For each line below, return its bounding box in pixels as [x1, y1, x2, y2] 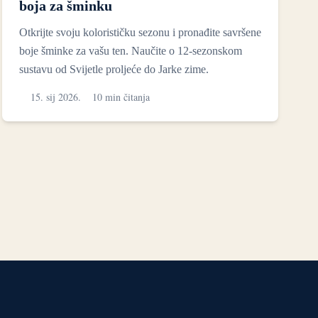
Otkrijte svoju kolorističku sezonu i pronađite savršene [18, 26, 261, 39]
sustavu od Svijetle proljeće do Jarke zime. [18, 63, 209, 76]
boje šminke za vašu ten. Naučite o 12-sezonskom [18, 45, 242, 57]
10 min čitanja [92, 90, 150, 104]
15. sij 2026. [30, 90, 81, 104]
